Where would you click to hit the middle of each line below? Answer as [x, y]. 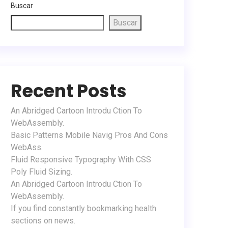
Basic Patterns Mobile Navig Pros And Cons [89, 135]
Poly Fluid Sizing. [41, 172]
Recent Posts [69, 91]
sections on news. [43, 220]
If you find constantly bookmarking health [83, 208]
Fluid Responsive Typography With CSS [81, 159]
